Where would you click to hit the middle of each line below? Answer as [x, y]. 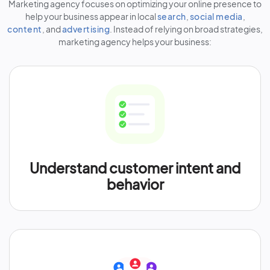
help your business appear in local [91, 16]
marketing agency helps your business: [135, 42]
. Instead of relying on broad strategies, [186, 29]
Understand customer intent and [135, 168]
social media [216, 16]
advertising [86, 29]
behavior [135, 184]
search [171, 16]
